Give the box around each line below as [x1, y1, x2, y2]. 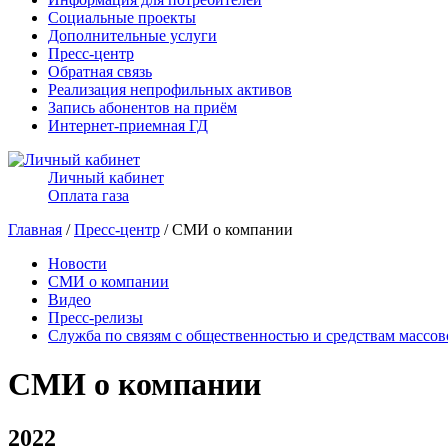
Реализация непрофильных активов [48, 81, 292, 98]
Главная [8, 221, 62, 238]
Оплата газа [48, 187, 129, 204]
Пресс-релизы [48, 309, 143, 326]
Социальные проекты [48, 9, 196, 26]
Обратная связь [48, 63, 152, 80]
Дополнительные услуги [48, 27, 217, 44]
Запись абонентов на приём [48, 99, 237, 116]
